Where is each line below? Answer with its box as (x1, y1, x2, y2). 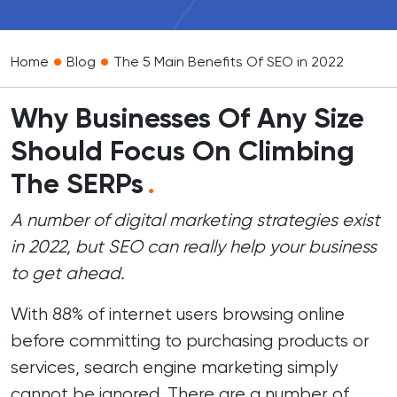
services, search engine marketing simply (11, 357, 338, 378)
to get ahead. (11, 263, 125, 284)
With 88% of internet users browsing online (11, 304, 345, 324)
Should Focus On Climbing (11, 134, 354, 167)
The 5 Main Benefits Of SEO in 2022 (113, 53, 344, 70)
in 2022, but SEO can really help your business (11, 237, 377, 257)
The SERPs (11, 167, 144, 200)
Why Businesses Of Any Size (11, 101, 364, 135)
